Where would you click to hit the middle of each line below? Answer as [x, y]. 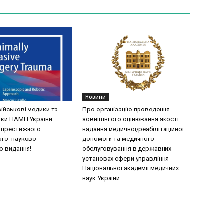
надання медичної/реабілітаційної [133, 129]
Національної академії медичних [131, 168]
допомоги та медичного [118, 139]
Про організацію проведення [126, 109]
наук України [101, 178]
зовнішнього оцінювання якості [131, 119]
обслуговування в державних [127, 149]
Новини [96, 97]
